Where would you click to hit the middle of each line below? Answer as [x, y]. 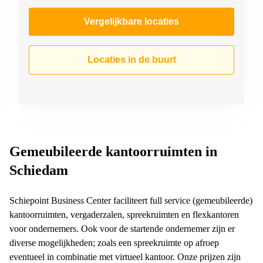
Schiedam [39, 170]
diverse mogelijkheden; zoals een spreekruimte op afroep [114, 242]
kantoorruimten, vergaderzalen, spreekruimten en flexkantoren [124, 214]
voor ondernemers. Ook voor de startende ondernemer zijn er [122, 228]
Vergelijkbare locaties [131, 21]
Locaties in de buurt [131, 59]
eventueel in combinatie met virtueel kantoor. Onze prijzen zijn [125, 257]
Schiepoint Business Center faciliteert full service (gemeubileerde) [131, 200]
